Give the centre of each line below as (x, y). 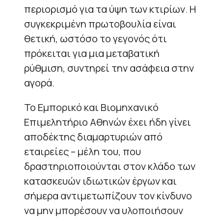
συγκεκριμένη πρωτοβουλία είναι (100, 24)
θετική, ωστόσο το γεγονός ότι (96, 38)
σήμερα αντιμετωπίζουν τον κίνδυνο (108, 195)
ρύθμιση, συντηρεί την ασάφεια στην (109, 68)
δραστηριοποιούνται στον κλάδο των (110, 166)
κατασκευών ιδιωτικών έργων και (100, 181)
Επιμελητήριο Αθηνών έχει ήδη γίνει (108, 122)
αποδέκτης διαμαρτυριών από (93, 137)
